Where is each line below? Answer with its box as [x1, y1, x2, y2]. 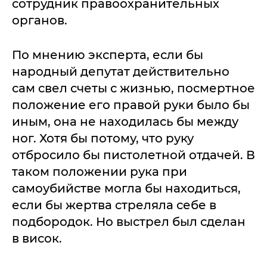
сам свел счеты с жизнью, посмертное [12, 81, 255, 95]
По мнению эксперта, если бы [12, 48, 203, 62]
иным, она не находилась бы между [12, 114, 238, 129]
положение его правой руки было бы [12, 98, 250, 112]
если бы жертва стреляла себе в [12, 198, 216, 212]
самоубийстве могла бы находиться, [12, 181, 241, 195]
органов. [12, 13, 67, 27]
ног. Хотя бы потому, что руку [12, 131, 194, 145]
